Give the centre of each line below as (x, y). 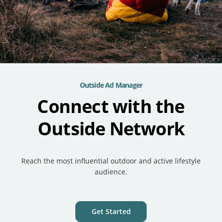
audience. (111, 172)
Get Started (111, 211)
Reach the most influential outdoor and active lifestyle (111, 161)
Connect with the (111, 106)
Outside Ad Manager (111, 85)
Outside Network (111, 129)
